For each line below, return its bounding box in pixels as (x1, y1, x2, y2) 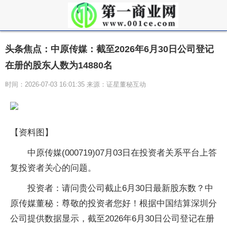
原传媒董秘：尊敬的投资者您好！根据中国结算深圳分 (10, 199, 217, 208)
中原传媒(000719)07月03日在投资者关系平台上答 (27, 148, 217, 158)
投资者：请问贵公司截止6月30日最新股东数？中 (27, 183, 213, 193)
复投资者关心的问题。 (10, 163, 96, 173)
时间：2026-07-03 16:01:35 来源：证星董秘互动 (5, 81, 146, 88)
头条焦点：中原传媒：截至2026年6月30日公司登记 (5, 44, 214, 54)
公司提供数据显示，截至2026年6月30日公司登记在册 (10, 214, 214, 223)
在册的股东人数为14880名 (5, 60, 112, 70)
